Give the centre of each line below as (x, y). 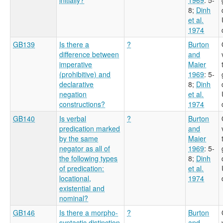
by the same (79, 138)
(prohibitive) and (85, 74)
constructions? (82, 104)
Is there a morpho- (89, 212)
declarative (76, 84)
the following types (88, 158)
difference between (89, 54)
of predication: (82, 168)
